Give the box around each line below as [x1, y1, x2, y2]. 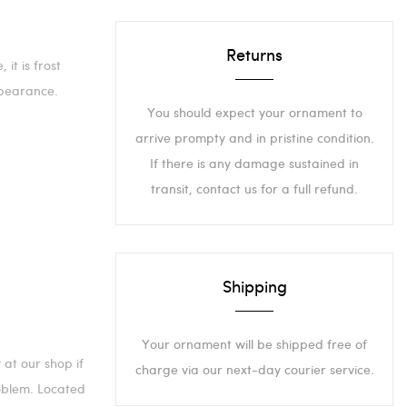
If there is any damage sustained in [150, 154, 359, 173]
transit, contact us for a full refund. [151, 180, 358, 198]
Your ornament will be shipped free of [142, 335, 367, 353]
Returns [226, 43, 283, 66]
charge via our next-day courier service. [134, 361, 374, 379]
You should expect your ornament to [146, 104, 362, 122]
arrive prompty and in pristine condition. [134, 129, 374, 147]
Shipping [222, 274, 287, 298]
